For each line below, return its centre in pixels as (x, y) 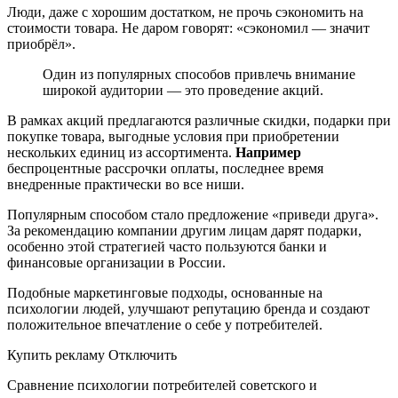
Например (268, 153)
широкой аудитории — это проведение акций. (183, 91)
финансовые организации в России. (116, 263)
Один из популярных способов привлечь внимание (199, 75)
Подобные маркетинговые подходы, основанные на (165, 293)
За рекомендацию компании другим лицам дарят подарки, (184, 231)
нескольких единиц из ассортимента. (121, 153)
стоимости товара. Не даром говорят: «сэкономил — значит (188, 28)
